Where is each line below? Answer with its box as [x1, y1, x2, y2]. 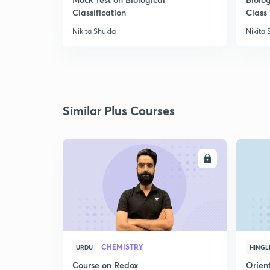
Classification [72, 7, 126, 18]
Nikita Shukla [72, 27, 116, 36]
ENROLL [169, 154, 198, 163]
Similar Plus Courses [63, 102, 175, 119]
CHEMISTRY [101, 242, 143, 251]
